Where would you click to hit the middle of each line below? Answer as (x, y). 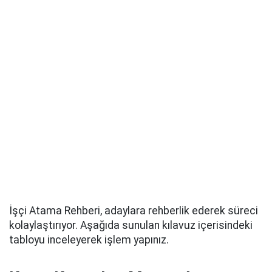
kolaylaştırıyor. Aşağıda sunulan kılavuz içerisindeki (131, 225)
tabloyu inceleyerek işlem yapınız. (89, 240)
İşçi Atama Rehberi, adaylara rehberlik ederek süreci (134, 211)
